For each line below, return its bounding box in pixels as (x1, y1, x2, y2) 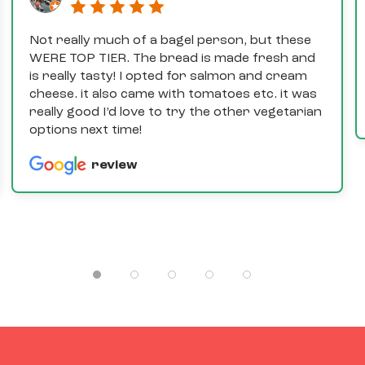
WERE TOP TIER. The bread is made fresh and (29, 52, 316, 66)
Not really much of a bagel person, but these (29, 34, 312, 48)
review (91, 159, 139, 173)
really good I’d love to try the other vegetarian (29, 106, 323, 120)
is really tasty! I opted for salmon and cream (29, 70, 308, 84)
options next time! (29, 124, 143, 138)
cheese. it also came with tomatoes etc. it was (29, 88, 318, 102)
